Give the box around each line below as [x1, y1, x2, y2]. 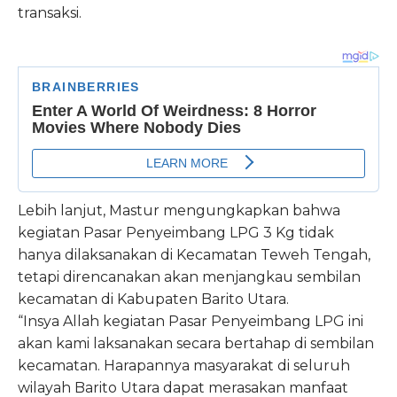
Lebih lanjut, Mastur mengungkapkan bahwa [18, 202, 340, 220]
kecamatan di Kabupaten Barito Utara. [18, 291, 289, 308]
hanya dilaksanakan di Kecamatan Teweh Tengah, [18, 246, 370, 264]
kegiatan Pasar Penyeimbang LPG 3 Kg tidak [18, 224, 334, 242]
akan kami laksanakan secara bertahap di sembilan [18, 335, 374, 353]
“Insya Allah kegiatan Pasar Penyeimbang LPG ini [18, 313, 363, 331]
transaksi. [18, 4, 82, 22]
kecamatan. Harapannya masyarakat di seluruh [18, 357, 350, 375]
